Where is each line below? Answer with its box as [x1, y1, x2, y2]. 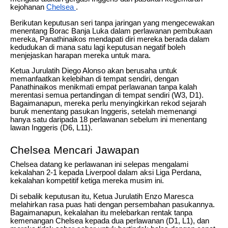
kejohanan [10, 3, 46, 12]
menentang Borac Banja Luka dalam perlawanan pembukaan [10, 26, 212, 35]
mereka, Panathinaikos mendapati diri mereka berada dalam [10, 35, 210, 43]
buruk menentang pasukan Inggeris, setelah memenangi [10, 107, 196, 116]
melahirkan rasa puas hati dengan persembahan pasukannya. [10, 201, 215, 209]
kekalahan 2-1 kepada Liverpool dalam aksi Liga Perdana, [10, 168, 202, 177]
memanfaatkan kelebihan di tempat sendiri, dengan [10, 75, 179, 83]
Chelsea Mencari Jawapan [10, 144, 139, 157]
